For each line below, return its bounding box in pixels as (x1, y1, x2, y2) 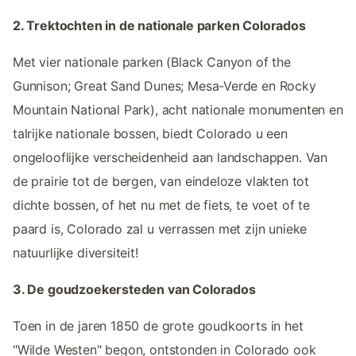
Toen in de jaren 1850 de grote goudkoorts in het (13, 318, 304, 335)
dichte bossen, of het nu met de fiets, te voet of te (13, 197, 310, 214)
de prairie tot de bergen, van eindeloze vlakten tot (13, 173, 310, 190)
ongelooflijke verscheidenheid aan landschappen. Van (13, 149, 328, 166)
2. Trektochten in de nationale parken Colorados (13, 17, 306, 34)
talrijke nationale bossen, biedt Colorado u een (13, 126, 288, 142)
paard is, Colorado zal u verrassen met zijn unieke (13, 221, 308, 238)
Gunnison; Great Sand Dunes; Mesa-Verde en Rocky (13, 78, 316, 95)
